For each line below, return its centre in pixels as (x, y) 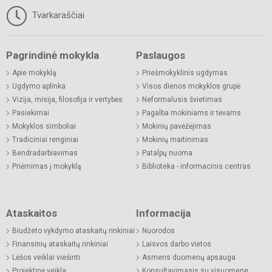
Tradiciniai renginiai (45, 140)
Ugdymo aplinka (39, 87)
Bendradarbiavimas (45, 153)
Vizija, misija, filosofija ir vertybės (67, 100)
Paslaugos (161, 56)
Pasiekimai (31, 113)
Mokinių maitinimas (175, 140)
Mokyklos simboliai (44, 127)
